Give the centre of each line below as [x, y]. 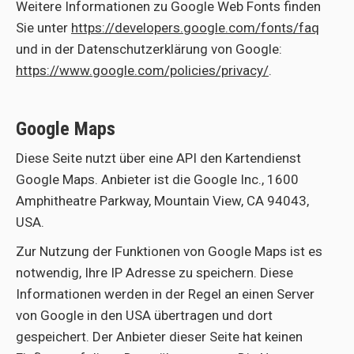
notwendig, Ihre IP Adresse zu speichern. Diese [154, 273]
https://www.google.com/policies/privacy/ [142, 70]
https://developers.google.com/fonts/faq [195, 28]
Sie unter [43, 28]
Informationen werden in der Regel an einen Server [165, 294]
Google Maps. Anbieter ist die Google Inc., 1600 [157, 179]
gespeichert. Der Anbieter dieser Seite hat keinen [159, 337]
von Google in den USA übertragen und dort [144, 315]
